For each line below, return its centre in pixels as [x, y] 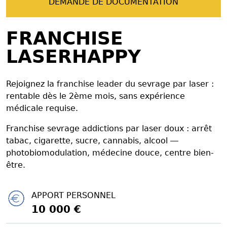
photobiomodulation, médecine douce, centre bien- [110, 153]
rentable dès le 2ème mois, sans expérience [96, 96]
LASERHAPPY [73, 56]
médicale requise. [42, 108]
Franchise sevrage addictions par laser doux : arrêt [109, 128]
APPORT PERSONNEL [73, 195]
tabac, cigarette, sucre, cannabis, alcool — [92, 140]
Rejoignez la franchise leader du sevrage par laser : [110, 84]
